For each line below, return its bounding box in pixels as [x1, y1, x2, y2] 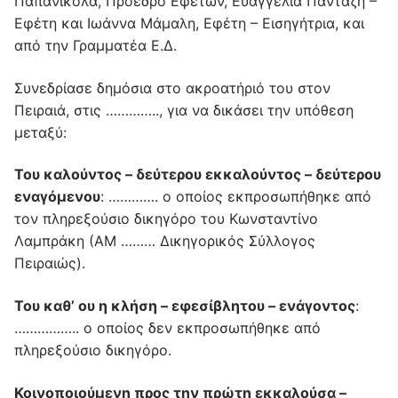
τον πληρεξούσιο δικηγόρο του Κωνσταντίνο [14, 210, 318, 228]
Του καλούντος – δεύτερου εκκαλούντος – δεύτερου [14, 165, 381, 184]
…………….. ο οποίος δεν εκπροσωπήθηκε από [14, 318, 321, 337]
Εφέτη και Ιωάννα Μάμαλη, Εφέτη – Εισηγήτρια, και [14, 14, 364, 33]
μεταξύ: [14, 123, 67, 141]
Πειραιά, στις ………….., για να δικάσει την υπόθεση [14, 100, 354, 119]
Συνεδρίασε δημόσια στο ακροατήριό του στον [14, 78, 330, 97]
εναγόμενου [14, 187, 100, 206]
